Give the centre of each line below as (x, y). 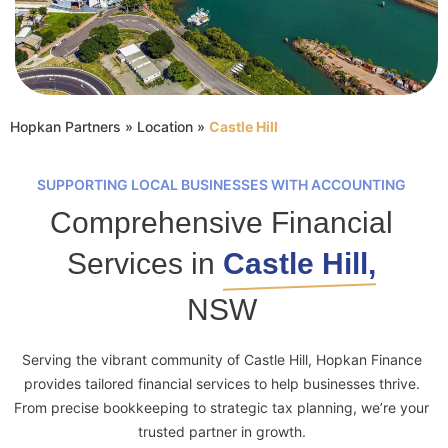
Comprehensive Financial (221, 223)
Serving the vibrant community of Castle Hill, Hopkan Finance (221, 360)
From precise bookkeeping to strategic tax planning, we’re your (221, 408)
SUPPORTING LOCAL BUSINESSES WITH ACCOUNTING (221, 185)
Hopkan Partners (65, 126)
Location (165, 126)
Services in (145, 264)
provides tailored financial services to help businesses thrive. (221, 384)
